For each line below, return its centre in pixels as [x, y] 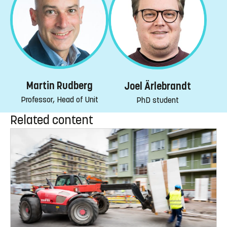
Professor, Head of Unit [59, 100]
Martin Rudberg [59, 86]
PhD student [158, 100]
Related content [52, 120]
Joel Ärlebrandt [158, 86]
